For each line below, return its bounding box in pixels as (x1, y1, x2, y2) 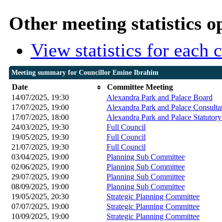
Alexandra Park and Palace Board (106, 93, 213, 102)
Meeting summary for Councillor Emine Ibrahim (11, 69, 159, 77)
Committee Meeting (107, 83, 173, 92)
